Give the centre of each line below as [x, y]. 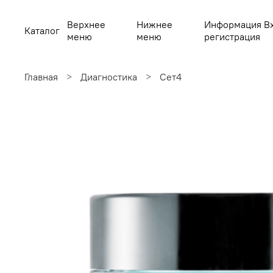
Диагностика [109, 76]
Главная [41, 76]
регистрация [232, 37]
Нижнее [155, 25]
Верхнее [86, 25]
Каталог [42, 31]
